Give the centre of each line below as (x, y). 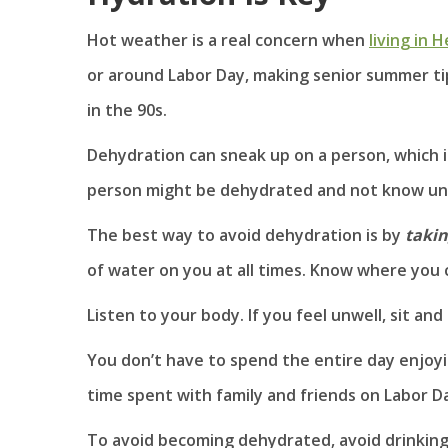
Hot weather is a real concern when (228, 39)
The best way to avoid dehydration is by (244, 234)
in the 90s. (127, 109)
